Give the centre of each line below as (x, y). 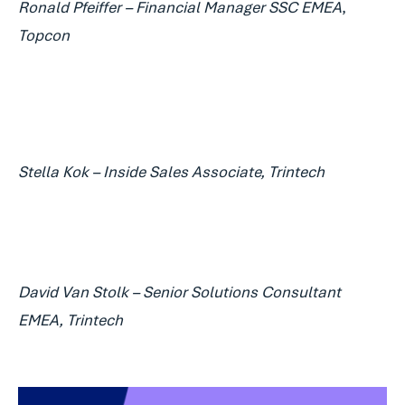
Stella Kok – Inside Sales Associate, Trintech (171, 172)
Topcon (44, 35)
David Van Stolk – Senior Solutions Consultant (179, 292)
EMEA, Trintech (71, 320)
